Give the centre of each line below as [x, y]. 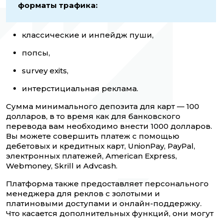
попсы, [36, 53]
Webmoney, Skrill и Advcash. [62, 166]
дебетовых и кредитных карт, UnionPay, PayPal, [101, 146]
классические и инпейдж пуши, [88, 35]
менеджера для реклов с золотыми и [83, 194]
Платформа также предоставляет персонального [107, 184]
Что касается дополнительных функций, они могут [110, 214]
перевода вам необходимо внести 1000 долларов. [109, 126]
